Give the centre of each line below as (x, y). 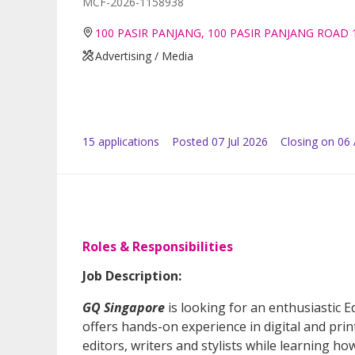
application (124, 141)
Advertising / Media (145, 55)
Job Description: (132, 275)
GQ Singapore (124, 307)
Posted (190, 141)
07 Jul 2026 (240, 141)
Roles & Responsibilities (158, 246)
